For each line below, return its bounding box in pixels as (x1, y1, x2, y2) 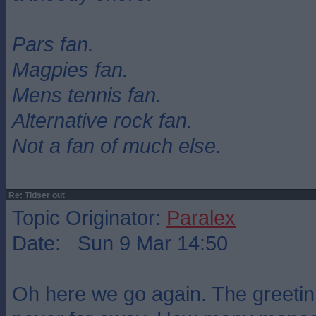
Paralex (166, 206, 236, 229)
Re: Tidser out (6, 190, 65, 200)
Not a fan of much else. (12, 134, 221, 157)
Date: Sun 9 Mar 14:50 (12, 231, 228, 255)
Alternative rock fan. (12, 109, 193, 132)
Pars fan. (12, 32, 94, 56)
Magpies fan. (12, 58, 128, 81)
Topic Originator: (12, 206, 166, 229)
